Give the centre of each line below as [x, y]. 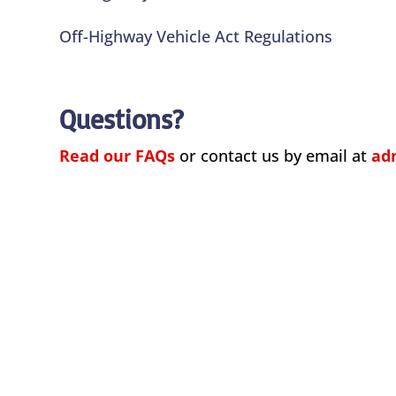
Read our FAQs [118, 155]
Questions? [122, 118]
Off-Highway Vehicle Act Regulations [196, 36]
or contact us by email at [276, 155]
